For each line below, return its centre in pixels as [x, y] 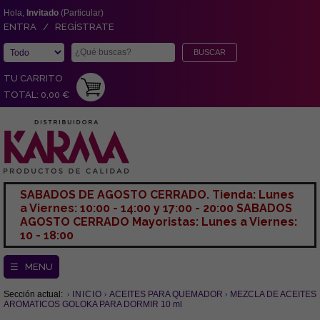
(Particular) [81, 13]
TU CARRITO [33, 78]
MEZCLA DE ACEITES [273, 294]
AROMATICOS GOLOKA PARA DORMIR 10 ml [93, 304]
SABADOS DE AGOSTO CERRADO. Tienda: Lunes [157, 195]
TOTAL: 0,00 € [36, 95]
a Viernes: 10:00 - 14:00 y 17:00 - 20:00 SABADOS [156, 208]
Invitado [42, 13]
